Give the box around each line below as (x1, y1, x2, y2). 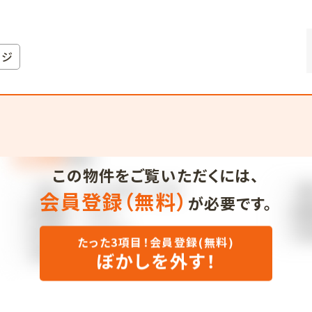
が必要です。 (187, 192, 273, 214)
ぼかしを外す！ (95, 246, 217, 272)
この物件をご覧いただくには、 (52, 164, 260, 187)
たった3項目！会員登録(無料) (77, 232, 235, 249)
